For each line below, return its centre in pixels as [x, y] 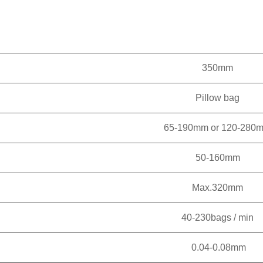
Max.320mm [218, 188]
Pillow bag [218, 98]
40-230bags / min [218, 218]
